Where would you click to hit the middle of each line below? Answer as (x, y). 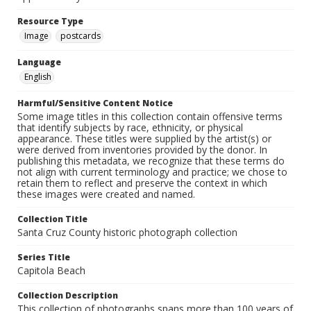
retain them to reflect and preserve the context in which (142, 183)
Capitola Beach (51, 271)
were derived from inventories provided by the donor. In (142, 150)
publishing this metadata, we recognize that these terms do (151, 161)
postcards (81, 36)
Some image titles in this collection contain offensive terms (150, 117)
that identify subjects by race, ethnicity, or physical (130, 128)
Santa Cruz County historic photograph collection (127, 233)
